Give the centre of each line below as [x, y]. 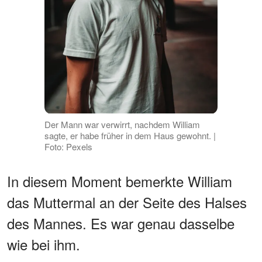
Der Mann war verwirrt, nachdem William [122, 124]
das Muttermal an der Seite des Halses [127, 202]
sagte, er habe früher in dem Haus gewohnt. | [130, 135]
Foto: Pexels [68, 146]
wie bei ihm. [44, 244]
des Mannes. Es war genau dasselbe [121, 223]
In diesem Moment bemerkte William [120, 181]
